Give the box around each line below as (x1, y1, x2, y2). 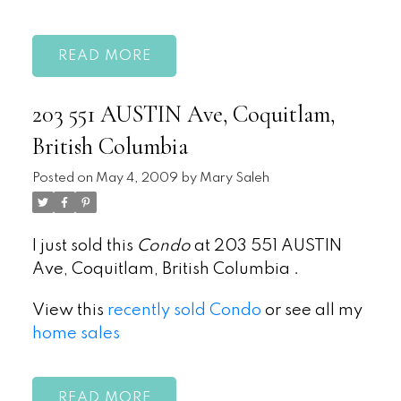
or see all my (260, 302, 363, 319)
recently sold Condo (107, 302, 261, 319)
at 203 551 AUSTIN (190, 238, 342, 255)
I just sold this (31, 238, 137, 255)
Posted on (31, 172, 96, 185)
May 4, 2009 (95, 172, 178, 185)
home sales (31, 325, 120, 342)
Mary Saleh (199, 172, 269, 185)
